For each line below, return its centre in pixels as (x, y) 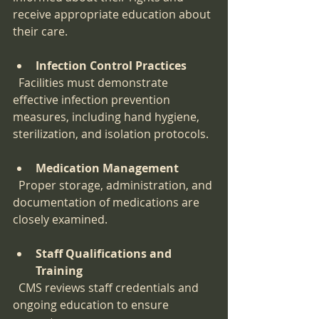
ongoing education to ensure (92, 305)
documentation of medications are (108, 203)
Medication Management (107, 168)
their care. (40, 32)
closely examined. (60, 220)
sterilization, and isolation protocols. (111, 134)
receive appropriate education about (113, 15)
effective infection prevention (93, 100)
